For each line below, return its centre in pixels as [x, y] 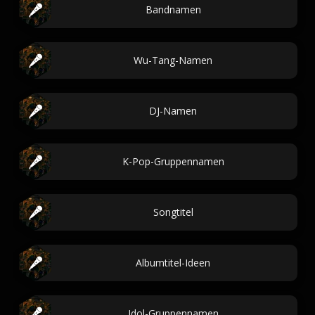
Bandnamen [173, 9]
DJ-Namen [173, 111]
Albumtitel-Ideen [173, 263]
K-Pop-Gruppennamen [173, 161]
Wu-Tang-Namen [173, 60]
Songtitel [173, 212]
